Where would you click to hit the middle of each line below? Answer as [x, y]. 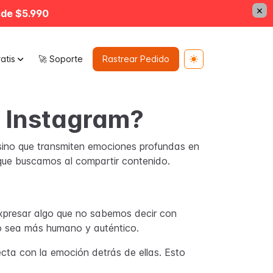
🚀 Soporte [61, 59]
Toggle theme [218, 65]
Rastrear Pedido [136, 59]
